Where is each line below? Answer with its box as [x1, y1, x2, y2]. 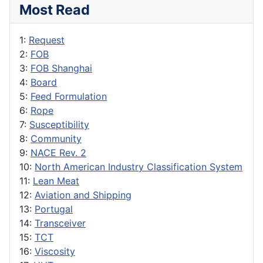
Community [31, 133, 82, 145]
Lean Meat [33, 175, 79, 187]
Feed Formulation [31, 90, 107, 103]
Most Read [19, 1, 90, 19]
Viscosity [35, 245, 75, 258]
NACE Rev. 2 [31, 147, 86, 159]
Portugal [35, 203, 73, 215]
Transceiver [35, 217, 86, 230]
